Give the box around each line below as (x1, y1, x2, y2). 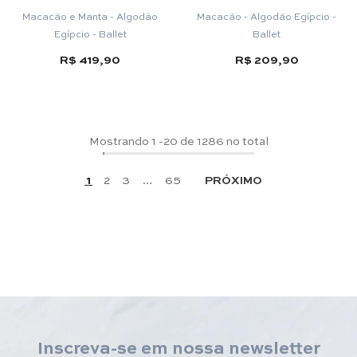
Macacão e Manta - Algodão (22, 9, 117, 24)
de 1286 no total (177, 131, 269, 148)
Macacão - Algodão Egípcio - (197, 9, 337, 24)
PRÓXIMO (205, 171, 262, 187)
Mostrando (88, 131, 149, 148)
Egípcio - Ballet (53, 26, 127, 41)
